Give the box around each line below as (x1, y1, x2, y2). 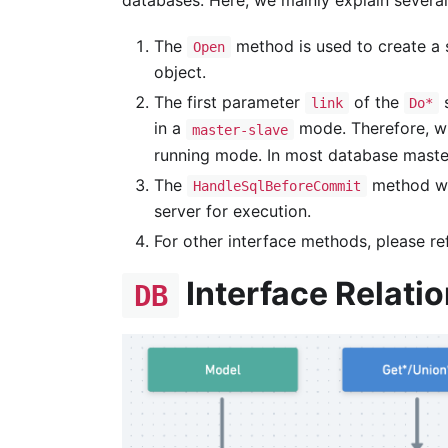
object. (154, 62, 206, 83)
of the (348, 92, 404, 113)
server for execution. (154, 200, 311, 221)
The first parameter (154, 92, 305, 113)
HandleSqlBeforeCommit (192, 177, 361, 194)
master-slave (191, 121, 288, 138)
